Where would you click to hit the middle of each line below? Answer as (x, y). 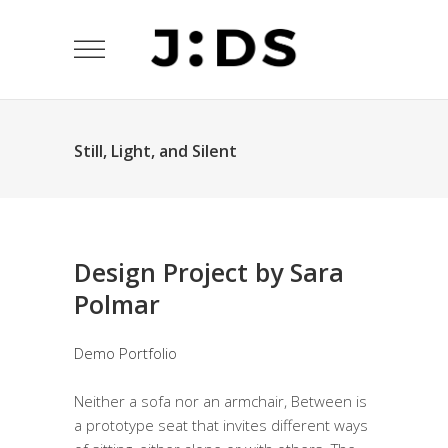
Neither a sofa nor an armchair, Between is (220, 401)
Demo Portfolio (125, 353)
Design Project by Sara (209, 272)
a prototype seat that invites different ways (221, 425)
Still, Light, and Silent (155, 150)
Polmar (117, 304)
